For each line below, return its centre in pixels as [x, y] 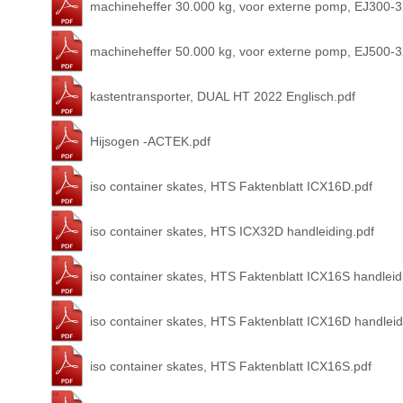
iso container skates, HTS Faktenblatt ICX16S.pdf [231, 367]
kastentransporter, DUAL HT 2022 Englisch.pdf [223, 97]
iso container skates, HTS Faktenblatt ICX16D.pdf [231, 187]
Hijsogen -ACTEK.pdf [150, 142]
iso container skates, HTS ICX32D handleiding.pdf [232, 232]
